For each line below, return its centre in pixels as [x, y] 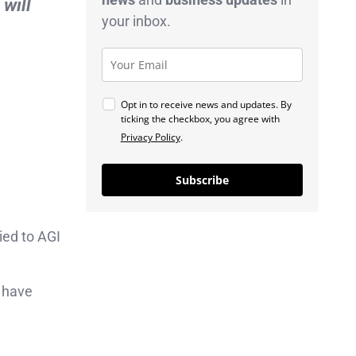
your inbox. [136, 21]
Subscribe [202, 180]
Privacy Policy [150, 137]
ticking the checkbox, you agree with [200, 118]
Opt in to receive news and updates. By [206, 104]
